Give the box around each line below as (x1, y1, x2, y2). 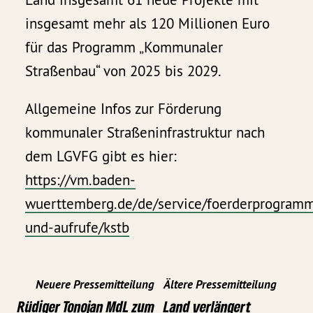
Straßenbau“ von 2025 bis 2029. (25, 61, 222, 81)
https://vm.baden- (25, 170, 136, 190)
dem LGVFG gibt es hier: (25, 147, 177, 166)
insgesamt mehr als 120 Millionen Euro (25, 14, 270, 34)
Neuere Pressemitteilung (36, 276, 154, 292)
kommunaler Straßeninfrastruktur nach (25, 123, 265, 143)
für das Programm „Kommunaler (25, 38, 224, 57)
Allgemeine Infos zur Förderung (25, 99, 222, 119)
